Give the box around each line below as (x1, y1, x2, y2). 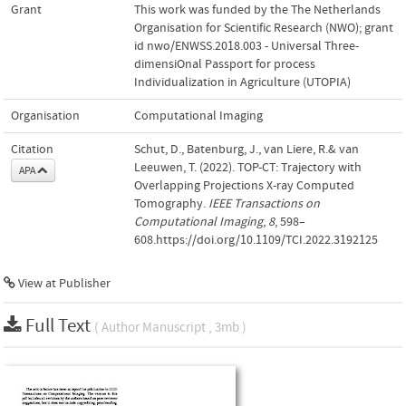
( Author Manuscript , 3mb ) (94, 319, 246, 335)
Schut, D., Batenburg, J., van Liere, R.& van (134, 141, 359, 157)
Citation (11, 141, 53, 157)
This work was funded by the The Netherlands (134, 2, 381, 17)
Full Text (25, 314, 94, 337)
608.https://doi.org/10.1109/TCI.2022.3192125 (134, 232, 378, 247)
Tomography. (134, 196, 208, 211)
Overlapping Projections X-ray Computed (134, 178, 354, 193)
